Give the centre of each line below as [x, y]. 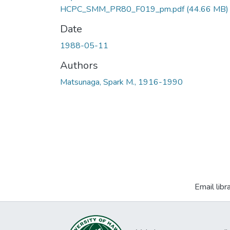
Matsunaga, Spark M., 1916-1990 [121, 82]
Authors [79, 66]
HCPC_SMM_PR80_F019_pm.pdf [122, 9]
